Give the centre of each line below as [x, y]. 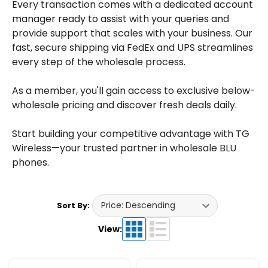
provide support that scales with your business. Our [132, 33]
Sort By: [73, 206]
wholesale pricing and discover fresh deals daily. [124, 105]
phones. [31, 162]
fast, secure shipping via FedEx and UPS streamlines [133, 47]
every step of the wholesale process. [99, 62]
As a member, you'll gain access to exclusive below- [134, 90]
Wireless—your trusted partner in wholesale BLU [124, 148]
